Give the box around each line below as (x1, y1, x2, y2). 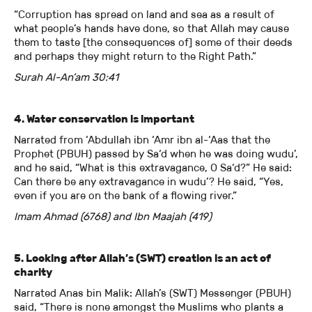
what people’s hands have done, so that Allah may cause (14, 22, 289, 36)
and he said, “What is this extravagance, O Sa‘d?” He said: (14, 161, 292, 175)
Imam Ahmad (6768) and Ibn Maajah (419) (14, 210, 212, 224)
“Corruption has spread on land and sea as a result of (14, 8, 274, 22)
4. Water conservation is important (14, 112, 194, 126)
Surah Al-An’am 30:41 (14, 70, 118, 84)
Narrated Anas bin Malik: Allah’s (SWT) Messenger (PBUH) (14, 286, 291, 300)
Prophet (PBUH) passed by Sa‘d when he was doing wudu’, (14, 147, 298, 161)
